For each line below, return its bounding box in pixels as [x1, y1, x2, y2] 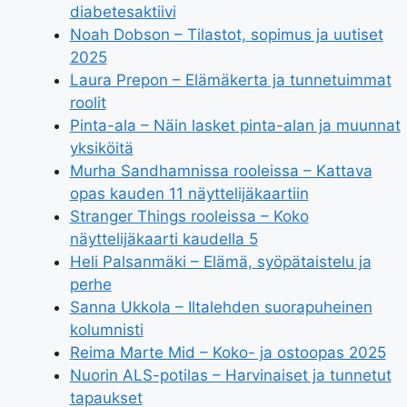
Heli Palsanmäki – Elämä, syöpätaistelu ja [69, 253, 372, 271]
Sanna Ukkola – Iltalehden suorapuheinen [69, 298, 372, 316]
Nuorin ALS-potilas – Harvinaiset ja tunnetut [69, 366, 392, 384]
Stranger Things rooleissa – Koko [69, 207, 309, 225]
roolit [69, 94, 106, 112]
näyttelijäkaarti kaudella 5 [69, 230, 258, 248]
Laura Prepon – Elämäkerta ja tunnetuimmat [69, 71, 392, 89]
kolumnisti [69, 321, 144, 339]
